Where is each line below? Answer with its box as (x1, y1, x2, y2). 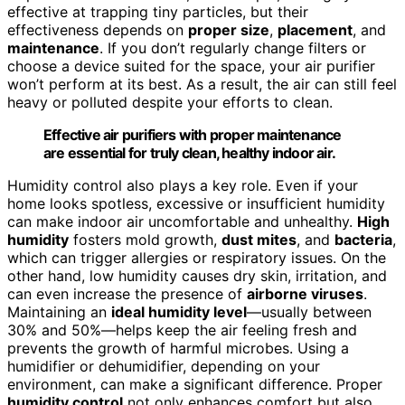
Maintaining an (7, 302, 111, 321)
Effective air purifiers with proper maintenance (43, 125, 342, 144)
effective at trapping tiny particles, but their (7, 2, 308, 21)
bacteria (334, 230, 392, 249)
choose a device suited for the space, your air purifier (7, 56, 375, 75)
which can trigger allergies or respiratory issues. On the (7, 248, 386, 267)
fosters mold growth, (69, 230, 221, 249)
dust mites (221, 230, 297, 249)
